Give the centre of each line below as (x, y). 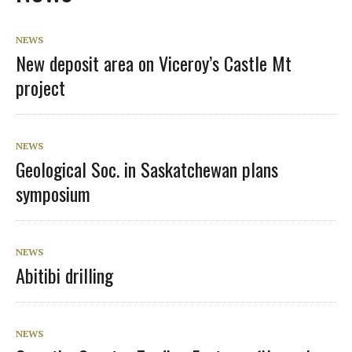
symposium (53, 193)
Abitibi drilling (64, 275)
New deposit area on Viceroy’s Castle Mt (154, 62)
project (40, 87)
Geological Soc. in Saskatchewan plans (147, 169)
